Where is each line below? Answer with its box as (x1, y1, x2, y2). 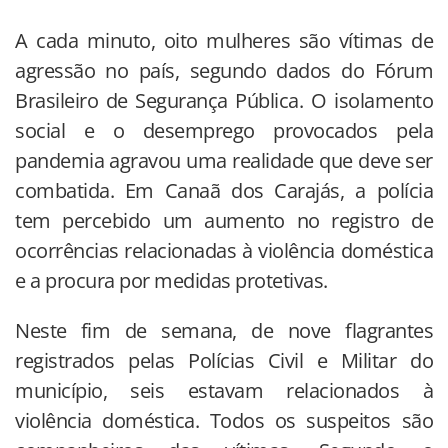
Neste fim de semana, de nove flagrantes (15, 316, 433, 344)
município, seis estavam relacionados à (15, 376, 433, 404)
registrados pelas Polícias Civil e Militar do (15, 346, 433, 374)
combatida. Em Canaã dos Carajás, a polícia (15, 176, 433, 204)
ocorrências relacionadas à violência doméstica (15, 236, 433, 264)
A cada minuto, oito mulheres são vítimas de (15, 26, 433, 54)
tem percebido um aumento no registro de (15, 206, 433, 234)
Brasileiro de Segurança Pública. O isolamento (15, 86, 433, 114)
